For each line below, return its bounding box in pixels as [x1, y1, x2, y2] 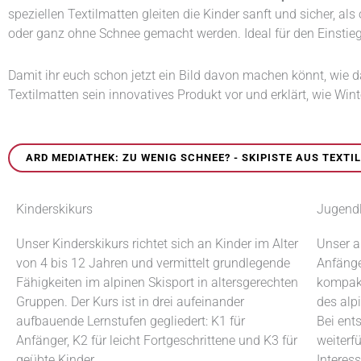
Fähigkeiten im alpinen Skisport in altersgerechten [16, 274, 298, 290]
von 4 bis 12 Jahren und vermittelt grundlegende [16, 255, 290, 271]
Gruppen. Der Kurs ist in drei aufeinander [16, 293, 244, 309]
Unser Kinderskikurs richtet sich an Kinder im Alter [16, 235, 298, 251]
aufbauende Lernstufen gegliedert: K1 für [16, 313, 245, 329]
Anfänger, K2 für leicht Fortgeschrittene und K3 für [16, 332, 297, 348]
